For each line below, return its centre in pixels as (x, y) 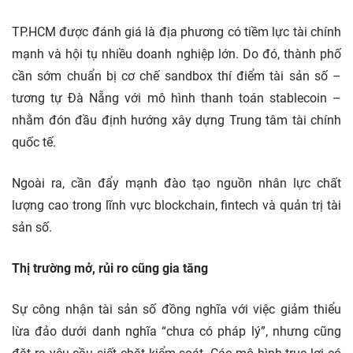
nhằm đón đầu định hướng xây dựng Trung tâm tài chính (176, 120)
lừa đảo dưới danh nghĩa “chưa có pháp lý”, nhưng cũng (176, 331)
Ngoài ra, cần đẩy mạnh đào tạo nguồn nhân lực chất (176, 183)
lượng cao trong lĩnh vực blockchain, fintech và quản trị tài (176, 205)
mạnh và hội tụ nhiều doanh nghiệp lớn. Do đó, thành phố (176, 54)
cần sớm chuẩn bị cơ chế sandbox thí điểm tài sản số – (176, 76)
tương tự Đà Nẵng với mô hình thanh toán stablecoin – (176, 98)
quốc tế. (34, 142)
